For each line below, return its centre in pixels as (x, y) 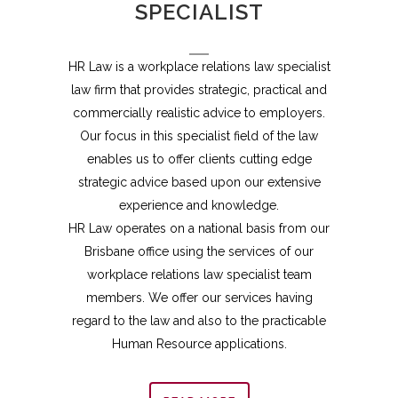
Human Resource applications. (199, 344)
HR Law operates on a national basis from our (199, 228)
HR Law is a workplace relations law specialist (199, 67)
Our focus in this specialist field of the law (199, 136)
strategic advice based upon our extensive (199, 182)
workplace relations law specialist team (199, 275)
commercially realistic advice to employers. (199, 113)
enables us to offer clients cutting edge (199, 159)
